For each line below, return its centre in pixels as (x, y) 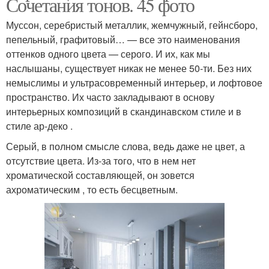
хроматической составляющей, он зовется (100, 175)
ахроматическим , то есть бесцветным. (92, 190)
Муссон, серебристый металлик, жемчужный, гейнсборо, (132, 25)
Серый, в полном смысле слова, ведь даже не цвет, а (125, 147)
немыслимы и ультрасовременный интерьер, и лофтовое (134, 83)
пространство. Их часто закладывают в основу (110, 97)
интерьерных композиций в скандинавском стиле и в (124, 112)
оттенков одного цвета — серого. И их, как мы (108, 54)
